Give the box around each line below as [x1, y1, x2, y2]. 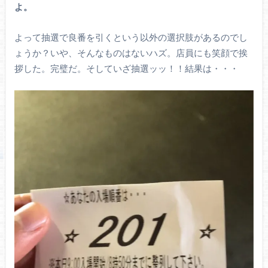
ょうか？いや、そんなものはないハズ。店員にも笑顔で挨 [14, 47, 248, 58]
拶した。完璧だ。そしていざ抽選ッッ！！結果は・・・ [14, 62, 239, 74]
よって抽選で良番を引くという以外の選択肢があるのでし [14, 31, 248, 42]
